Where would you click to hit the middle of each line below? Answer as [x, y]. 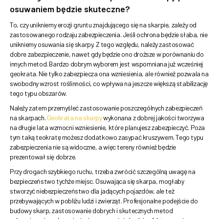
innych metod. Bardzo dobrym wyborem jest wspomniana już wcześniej [107, 64]
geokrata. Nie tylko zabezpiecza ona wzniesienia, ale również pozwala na [109, 74]
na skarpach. [28, 118]
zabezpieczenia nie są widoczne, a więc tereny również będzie [93, 147]
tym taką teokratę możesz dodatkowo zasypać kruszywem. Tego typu [107, 137]
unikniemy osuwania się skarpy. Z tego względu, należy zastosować [102, 44]
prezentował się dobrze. [43, 157]
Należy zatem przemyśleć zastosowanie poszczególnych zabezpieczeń [106, 108]
